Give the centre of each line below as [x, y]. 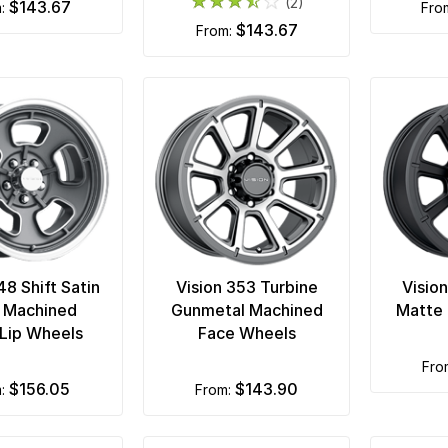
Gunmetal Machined [246, 309]
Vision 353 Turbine [246, 286]
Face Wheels [246, 332]
